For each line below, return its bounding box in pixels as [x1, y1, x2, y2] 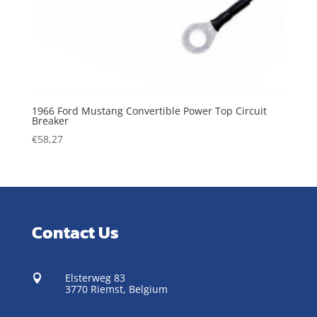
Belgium [128, 282, 168, 296]
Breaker [31, 114, 69, 128]
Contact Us [31, 219, 119, 245]
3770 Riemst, [64, 282, 129, 296]
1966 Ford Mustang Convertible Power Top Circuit [31, 104, 267, 118]
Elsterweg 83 [64, 270, 125, 284]
